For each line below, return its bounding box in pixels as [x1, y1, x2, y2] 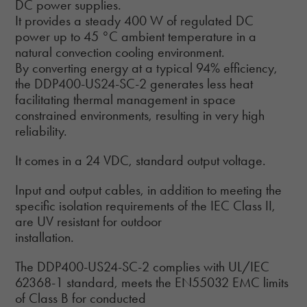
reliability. [15, 123, 68, 140]
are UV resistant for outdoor [15, 213, 162, 230]
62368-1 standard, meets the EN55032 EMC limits [15, 274, 289, 291]
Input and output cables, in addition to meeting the [15, 182, 282, 199]
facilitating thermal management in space [15, 91, 236, 108]
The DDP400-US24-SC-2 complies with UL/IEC [15, 258, 270, 275]
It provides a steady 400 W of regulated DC [15, 12, 254, 29]
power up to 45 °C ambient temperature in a [15, 28, 257, 45]
